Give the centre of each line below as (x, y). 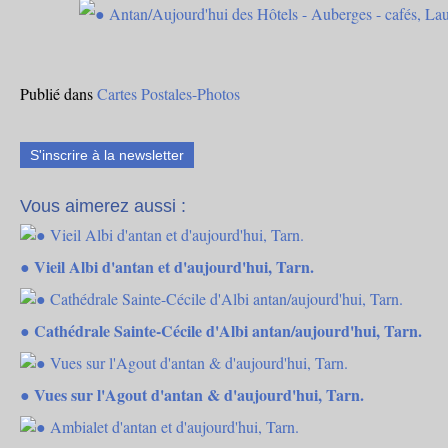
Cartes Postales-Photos (168, 93)
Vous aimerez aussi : (103, 206)
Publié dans (56, 93)
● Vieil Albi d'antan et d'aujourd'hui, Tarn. (167, 266)
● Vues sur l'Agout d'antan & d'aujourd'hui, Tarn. (192, 394)
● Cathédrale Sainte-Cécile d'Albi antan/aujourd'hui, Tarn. (221, 330)
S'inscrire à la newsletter (107, 155)
